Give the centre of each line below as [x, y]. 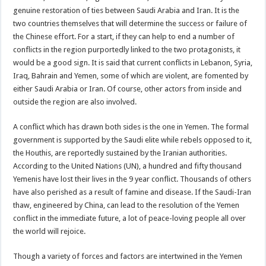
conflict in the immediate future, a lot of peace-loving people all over [130, 218]
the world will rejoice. [50, 231]
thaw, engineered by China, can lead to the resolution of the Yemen [126, 205]
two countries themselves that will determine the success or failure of [130, 23]
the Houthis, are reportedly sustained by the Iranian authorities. [120, 153]
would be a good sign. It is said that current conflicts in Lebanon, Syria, [133, 62]
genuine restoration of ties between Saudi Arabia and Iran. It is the [126, 10]
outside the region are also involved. [75, 102]
